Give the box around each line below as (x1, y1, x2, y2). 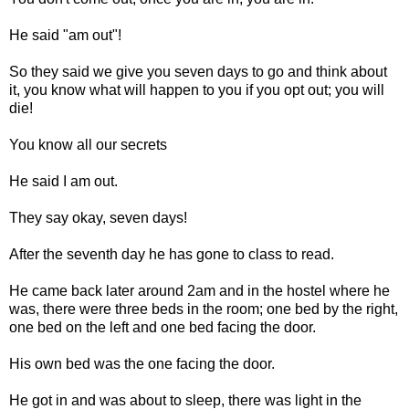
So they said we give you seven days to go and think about (9, 63, 387, 79)
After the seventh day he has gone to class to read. (9, 246, 334, 262)
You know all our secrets (9, 136, 167, 152)
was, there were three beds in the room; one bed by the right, (9, 300, 398, 317)
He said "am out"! (9, 26, 121, 43)
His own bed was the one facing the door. (9, 355, 275, 372)
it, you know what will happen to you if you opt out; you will (9, 81, 384, 98)
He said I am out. (9, 173, 118, 189)
